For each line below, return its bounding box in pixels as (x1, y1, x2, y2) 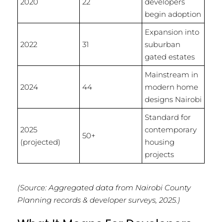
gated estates (145, 52, 195, 62)
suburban (145, 40, 180, 50)
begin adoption (145, 9, 201, 19)
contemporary (145, 125, 197, 135)
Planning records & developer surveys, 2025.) (17, 195, 180, 205)
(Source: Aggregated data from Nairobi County (17, 183, 191, 193)
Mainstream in (145, 70, 198, 80)
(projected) (20, 137, 60, 147)
